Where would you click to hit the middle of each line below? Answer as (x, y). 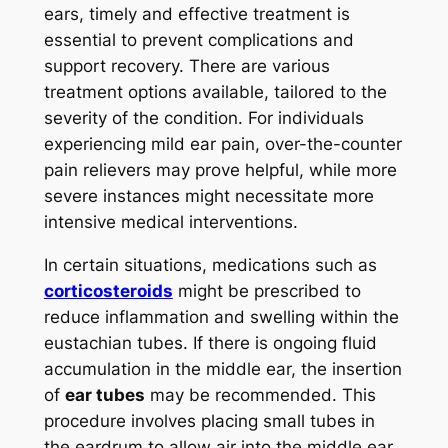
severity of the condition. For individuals (203, 118)
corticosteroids (108, 291)
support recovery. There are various (186, 66)
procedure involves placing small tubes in (209, 421)
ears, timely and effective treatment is (196, 14)
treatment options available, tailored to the (215, 92)
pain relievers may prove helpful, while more (220, 170)
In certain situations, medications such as (210, 265)
